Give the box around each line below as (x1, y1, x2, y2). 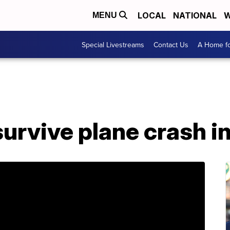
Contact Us (154, 39, 188, 50)
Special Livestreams (82, 39, 144, 50)
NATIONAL (173, 10, 217, 21)
